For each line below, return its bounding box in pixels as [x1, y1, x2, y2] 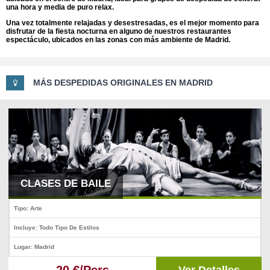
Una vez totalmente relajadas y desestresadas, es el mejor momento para [6, 19, 259, 28]
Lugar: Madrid [14, 243, 54, 251]
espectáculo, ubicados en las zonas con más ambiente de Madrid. [6, 36, 230, 45]
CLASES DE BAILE [20, 178, 111, 190]
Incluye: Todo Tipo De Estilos [14, 224, 99, 231]
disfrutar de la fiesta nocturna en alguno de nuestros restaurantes [6, 27, 231, 36]
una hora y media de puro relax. [6, 3, 114, 12]
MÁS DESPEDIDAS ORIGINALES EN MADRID [33, 78, 213, 88]
